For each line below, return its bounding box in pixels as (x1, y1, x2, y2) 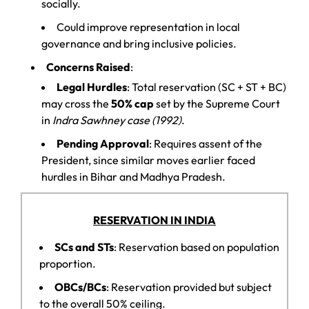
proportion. (39, 256, 96, 270)
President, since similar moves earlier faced (41, 152, 255, 167)
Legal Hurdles (57, 79, 127, 94)
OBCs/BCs (54, 279, 106, 294)
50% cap (111, 96, 154, 110)
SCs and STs (54, 239, 114, 254)
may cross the (41, 96, 111, 110)
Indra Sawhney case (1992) (52, 112, 181, 127)
